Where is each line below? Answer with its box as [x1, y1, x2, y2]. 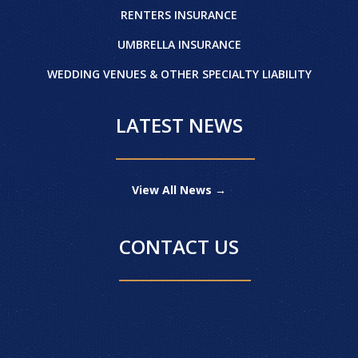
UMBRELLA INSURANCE [117, 36, 241, 52]
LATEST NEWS [115, 111, 243, 138]
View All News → [132, 181, 226, 197]
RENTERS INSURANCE [121, 6, 237, 22]
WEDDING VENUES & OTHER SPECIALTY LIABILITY [46, 66, 312, 82]
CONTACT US [119, 233, 239, 260]
